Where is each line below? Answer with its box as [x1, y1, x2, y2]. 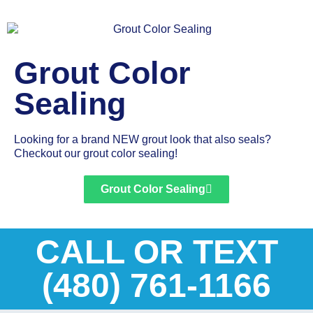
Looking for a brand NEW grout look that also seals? [14, 133, 271, 145]
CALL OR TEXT [35, 233, 278, 270]
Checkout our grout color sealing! [14, 147, 177, 159]
